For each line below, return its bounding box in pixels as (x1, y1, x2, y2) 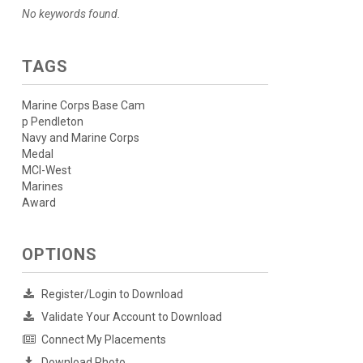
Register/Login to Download (41, 288, 183, 301)
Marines (21, 180, 63, 194)
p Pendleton (21, 115, 83, 129)
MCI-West (21, 164, 71, 177)
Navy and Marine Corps (21, 131, 139, 145)
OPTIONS (21, 245, 97, 265)
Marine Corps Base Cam (21, 99, 145, 113)
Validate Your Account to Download (41, 310, 222, 324)
